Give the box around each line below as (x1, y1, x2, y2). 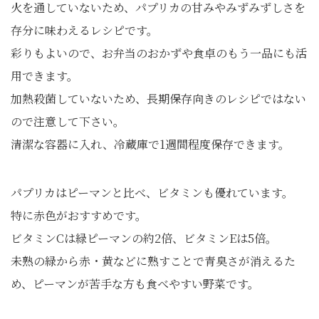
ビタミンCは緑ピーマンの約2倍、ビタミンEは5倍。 (11, 230, 277, 247)
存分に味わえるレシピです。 (11, 22, 158, 39)
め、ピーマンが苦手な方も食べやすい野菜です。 (11, 276, 259, 293)
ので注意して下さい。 (11, 113, 125, 130)
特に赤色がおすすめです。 (11, 207, 147, 224)
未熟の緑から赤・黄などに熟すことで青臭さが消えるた (11, 253, 296, 270)
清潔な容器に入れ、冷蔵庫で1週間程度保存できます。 (11, 136, 290, 153)
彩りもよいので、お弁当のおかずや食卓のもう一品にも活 (11, 45, 307, 62)
